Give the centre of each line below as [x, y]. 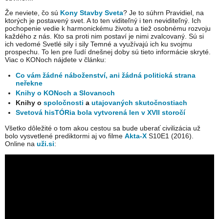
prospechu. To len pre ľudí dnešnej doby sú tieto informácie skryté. [108, 52]
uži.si [45, 144]
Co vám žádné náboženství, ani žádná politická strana [106, 76]
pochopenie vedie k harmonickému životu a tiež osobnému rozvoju [108, 29]
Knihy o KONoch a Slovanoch [66, 93]
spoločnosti [64, 103]
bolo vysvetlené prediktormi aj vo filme [65, 136]
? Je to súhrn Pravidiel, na [164, 13]
